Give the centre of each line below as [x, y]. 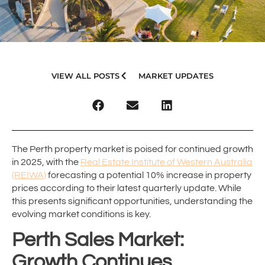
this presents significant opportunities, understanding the [132, 201]
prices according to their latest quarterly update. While [127, 188]
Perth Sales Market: [98, 240]
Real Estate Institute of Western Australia [167, 162]
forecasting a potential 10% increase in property [149, 175]
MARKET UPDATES [176, 75]
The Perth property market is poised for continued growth [132, 149]
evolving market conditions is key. [81, 214]
